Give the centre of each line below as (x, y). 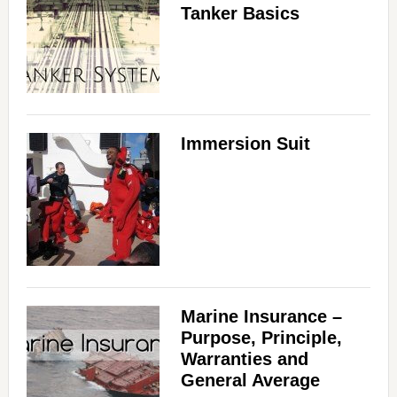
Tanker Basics (240, 14)
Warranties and (244, 359)
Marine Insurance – (261, 317)
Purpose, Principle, (261, 338)
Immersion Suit (245, 144)
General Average (250, 381)
